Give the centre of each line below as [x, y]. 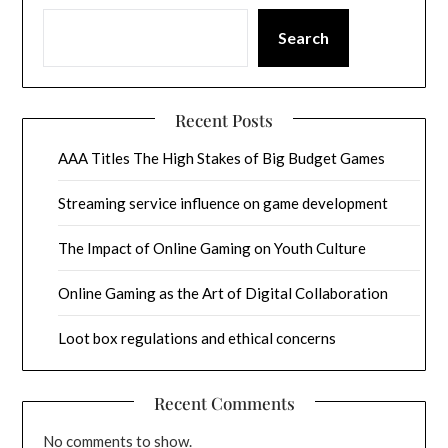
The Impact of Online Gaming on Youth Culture [212, 248]
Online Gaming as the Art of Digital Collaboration [223, 293]
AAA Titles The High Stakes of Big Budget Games [222, 158]
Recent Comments [224, 403]
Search [304, 38]
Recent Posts [224, 120]
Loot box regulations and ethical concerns [197, 338]
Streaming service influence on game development [223, 203]
